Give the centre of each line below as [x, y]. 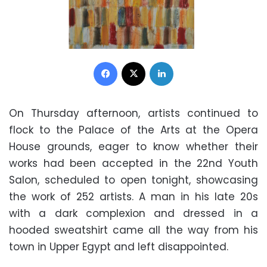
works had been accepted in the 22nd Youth [133, 163]
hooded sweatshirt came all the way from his [133, 230]
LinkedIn [188, 61]
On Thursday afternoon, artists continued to [133, 113]
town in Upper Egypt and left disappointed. [119, 246]
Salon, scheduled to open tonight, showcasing [133, 180]
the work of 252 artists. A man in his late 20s [133, 196]
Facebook [136, 61]
